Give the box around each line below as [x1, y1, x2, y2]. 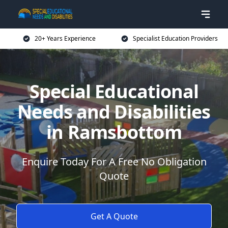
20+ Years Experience [35, 34, 96, 43]
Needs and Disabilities [17, 99, 211, 124]
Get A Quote [90, 211, 138, 222]
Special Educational [29, 79, 199, 104]
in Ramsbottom [46, 120, 182, 145]
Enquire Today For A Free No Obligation [21, 155, 207, 168]
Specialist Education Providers [132, 34, 218, 43]
